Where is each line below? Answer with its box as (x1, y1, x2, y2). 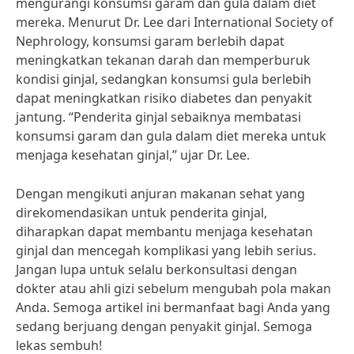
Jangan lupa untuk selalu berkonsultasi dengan (16, 261, 297, 278)
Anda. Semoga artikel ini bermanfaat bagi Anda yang (16, 299, 330, 316)
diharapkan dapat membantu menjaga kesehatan (16, 223, 313, 240)
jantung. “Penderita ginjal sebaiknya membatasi (16, 108, 301, 126)
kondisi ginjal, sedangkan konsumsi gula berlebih (16, 70, 311, 88)
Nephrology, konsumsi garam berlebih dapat (16, 32, 284, 50)
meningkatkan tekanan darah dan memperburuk (16, 51, 311, 69)
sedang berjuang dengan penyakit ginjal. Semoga (16, 318, 312, 335)
